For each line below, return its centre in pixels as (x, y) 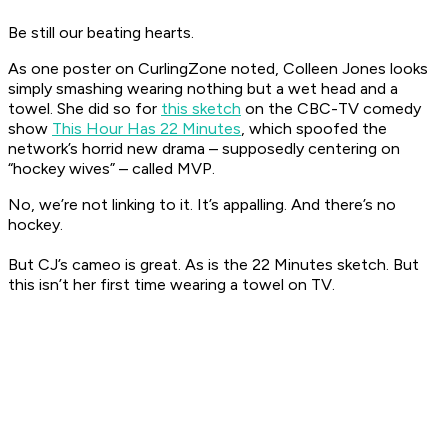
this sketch (201, 109)
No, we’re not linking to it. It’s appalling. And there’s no (202, 205)
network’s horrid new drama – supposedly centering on (204, 149)
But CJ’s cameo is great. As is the (130, 265)
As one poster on (73, 69)
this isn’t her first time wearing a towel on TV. (171, 285)
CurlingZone (182, 69)
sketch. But (376, 265)
